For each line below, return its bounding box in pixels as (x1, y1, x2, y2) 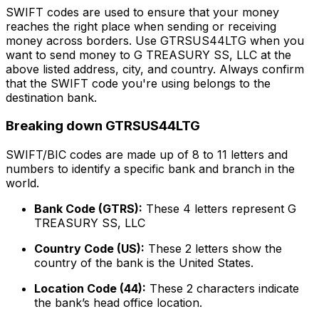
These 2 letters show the (145, 241, 282, 256)
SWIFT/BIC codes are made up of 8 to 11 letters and (6, 147, 288, 162)
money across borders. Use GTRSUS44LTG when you (6, 33, 304, 48)
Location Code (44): (34, 281, 146, 296)
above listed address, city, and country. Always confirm (6, 61, 304, 76)
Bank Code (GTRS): (34, 202, 142, 216)
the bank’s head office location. (34, 296, 202, 310)
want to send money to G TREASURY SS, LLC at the (6, 47, 291, 62)
